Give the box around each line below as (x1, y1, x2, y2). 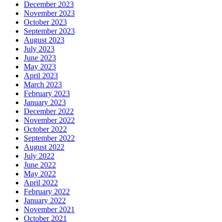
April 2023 (24, 71, 58, 80)
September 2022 (24, 134, 75, 143)
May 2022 (24, 169, 56, 178)
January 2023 (24, 98, 66, 107)
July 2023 (24, 45, 55, 54)
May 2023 (24, 62, 56, 71)
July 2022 (24, 152, 55, 161)
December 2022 (24, 107, 74, 116)
